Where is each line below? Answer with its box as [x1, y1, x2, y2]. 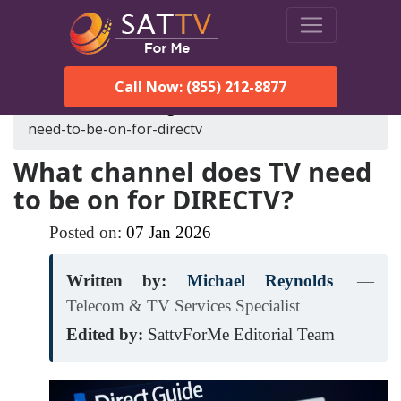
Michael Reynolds [186, 271, 333, 290]
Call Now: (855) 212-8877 [115, 77, 286, 97]
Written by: [66, 271, 167, 290]
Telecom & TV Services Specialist [66, 296, 300, 315]
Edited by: [66, 325, 143, 344]
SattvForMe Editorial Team [148, 325, 335, 344]
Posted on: [49, 223, 126, 242]
